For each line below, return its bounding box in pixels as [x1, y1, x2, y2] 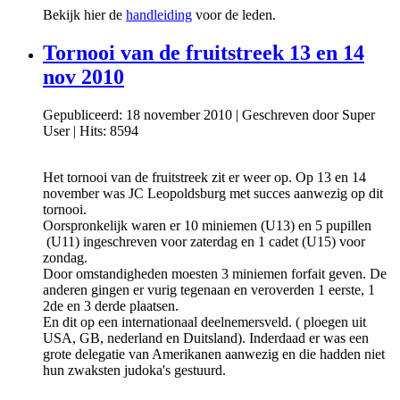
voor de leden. [192, 7, 276, 22]
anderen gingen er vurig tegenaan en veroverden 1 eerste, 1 [43, 281, 375, 297]
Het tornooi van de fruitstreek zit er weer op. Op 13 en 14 [43, 169, 366, 185]
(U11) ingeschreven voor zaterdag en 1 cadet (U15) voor [43, 233, 365, 249]
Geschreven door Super [242, 106, 375, 122]
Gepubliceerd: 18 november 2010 [43, 106, 232, 122]
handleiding [126, 7, 192, 22]
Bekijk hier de [43, 7, 126, 22]
